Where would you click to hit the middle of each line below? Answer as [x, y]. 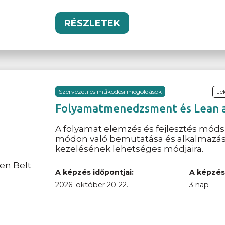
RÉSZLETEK [92, 23]
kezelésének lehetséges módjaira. [130, 148]
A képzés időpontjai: [95, 172]
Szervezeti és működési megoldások [110, 91]
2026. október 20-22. [92, 185]
